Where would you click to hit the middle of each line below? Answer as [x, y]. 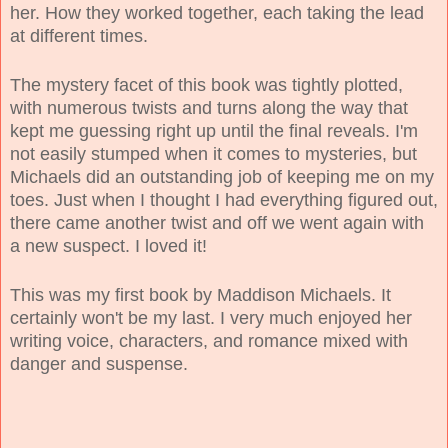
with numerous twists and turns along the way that [209, 107]
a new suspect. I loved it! [108, 245]
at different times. [79, 35]
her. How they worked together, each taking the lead [217, 12]
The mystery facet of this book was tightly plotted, [206, 84]
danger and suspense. [101, 363]
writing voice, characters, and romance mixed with [209, 340]
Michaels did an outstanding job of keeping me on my [222, 176]
